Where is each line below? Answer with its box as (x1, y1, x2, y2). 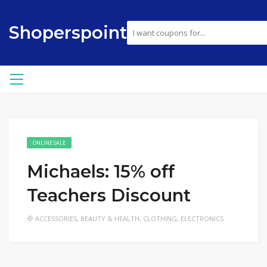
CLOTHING (143, 214, 177, 223)
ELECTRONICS (181, 214, 223, 223)
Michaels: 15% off (27, 161, 175, 182)
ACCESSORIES (35, 214, 77, 223)
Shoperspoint (9, 22, 127, 43)
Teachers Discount (27, 185, 191, 206)
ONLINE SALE (33, 139, 66, 147)
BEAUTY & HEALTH (80, 214, 139, 223)
